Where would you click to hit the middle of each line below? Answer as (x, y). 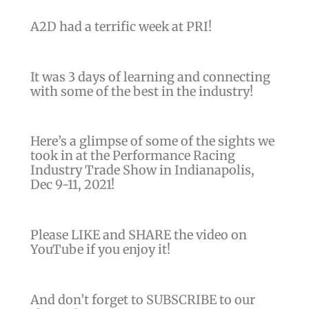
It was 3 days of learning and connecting (150, 77)
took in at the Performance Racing (132, 156)
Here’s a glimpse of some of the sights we (152, 141)
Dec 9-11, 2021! (72, 185)
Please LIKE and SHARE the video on (138, 235)
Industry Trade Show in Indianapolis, (142, 170)
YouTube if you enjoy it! (100, 250)
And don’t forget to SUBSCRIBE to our (142, 299)
